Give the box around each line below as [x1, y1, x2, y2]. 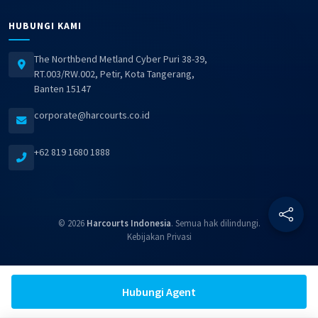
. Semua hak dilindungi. [170, 217, 261, 229]
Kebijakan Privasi [126, 231, 192, 243]
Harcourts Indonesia [86, 217, 171, 229]
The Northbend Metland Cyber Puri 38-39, [34, 53, 207, 66]
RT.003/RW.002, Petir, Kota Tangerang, [34, 67, 194, 81]
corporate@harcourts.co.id [34, 109, 150, 122]
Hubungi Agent [122, 285, 196, 299]
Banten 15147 [34, 82, 91, 96]
